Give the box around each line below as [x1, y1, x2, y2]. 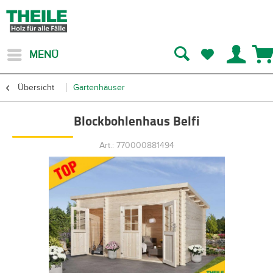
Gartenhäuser [73, 83, 125, 92]
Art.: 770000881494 [99, 141, 174, 150]
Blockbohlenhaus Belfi [74, 116, 199, 129]
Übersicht [18, 83, 54, 92]
